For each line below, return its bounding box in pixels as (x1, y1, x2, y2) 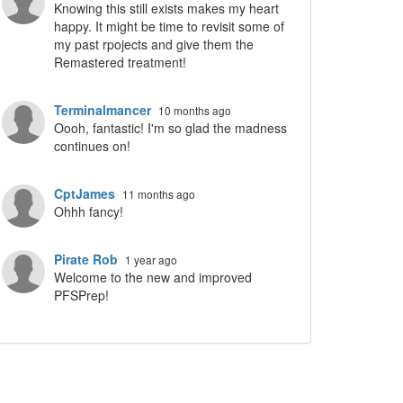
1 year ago (125, 252, 177, 267)
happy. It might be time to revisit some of (54, 17, 284, 35)
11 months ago (122, 186, 195, 201)
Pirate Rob (54, 250, 118, 268)
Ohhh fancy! (54, 202, 123, 220)
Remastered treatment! (54, 53, 186, 71)
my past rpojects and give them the (54, 35, 254, 53)
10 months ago (158, 103, 231, 118)
